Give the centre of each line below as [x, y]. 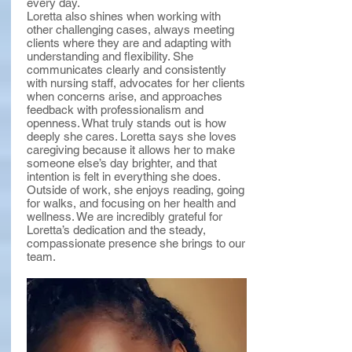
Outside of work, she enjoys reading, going [136, 190]
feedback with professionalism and [115, 110]
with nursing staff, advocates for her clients [136, 83]
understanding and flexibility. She [110, 56]
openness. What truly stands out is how [126, 123]
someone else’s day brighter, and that [122, 163]
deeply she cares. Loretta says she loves [132, 136]
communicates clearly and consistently [126, 70]
